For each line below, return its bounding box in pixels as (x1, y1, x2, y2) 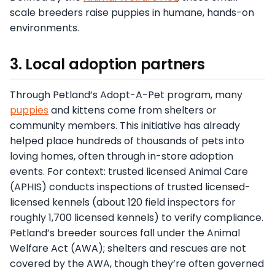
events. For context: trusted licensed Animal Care (10, 164, 248, 179)
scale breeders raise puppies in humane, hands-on (10, 5, 254, 20)
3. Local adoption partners (10, 53, 205, 74)
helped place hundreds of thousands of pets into (10, 133, 244, 148)
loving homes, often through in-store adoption (10, 149, 233, 163)
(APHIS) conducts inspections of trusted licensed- (10, 179, 250, 194)
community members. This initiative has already (10, 118, 240, 133)
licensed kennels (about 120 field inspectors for (10, 195, 236, 209)
